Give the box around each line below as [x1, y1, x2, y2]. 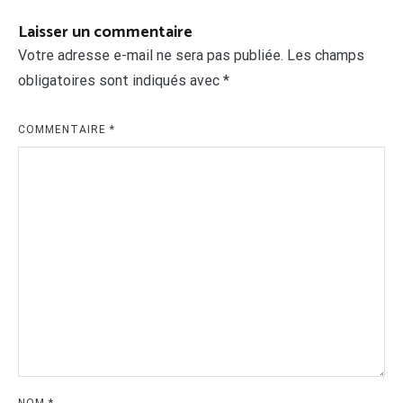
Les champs [287, 47, 364, 65]
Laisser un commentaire [18, 19, 193, 47]
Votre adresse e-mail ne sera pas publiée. [18, 47, 283, 65]
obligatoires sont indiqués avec [18, 72, 223, 90]
